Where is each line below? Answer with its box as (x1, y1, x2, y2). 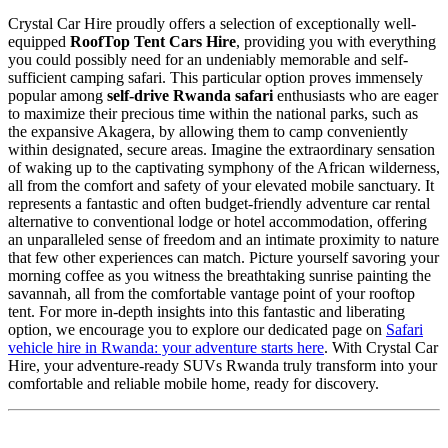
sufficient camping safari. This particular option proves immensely (8, 68, 423, 86)
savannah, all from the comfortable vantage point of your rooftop (8, 284, 415, 302)
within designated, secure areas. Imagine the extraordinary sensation (8, 140, 435, 158)
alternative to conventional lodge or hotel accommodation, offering (8, 212, 427, 230)
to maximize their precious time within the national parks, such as (8, 104, 418, 122)
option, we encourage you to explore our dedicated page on (8, 320, 386, 338)
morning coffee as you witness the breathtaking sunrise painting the (8, 266, 431, 284)
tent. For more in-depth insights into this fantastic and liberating (8, 302, 405, 320)
